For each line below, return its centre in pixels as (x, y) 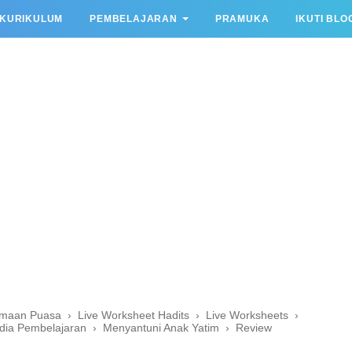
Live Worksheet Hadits (134, 315)
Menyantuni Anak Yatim (161, 327)
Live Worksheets (247, 315)
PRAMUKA (242, 19)
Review (254, 327)
